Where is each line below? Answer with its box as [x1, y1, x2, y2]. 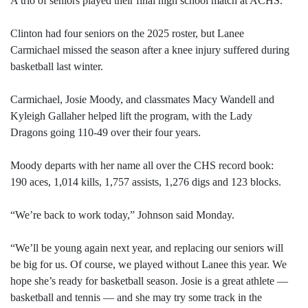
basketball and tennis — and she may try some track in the [10, 291, 262, 304]
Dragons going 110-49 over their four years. [10, 126, 201, 139]
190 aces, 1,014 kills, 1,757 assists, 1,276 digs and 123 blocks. [10, 176, 281, 188]
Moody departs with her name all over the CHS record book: [10, 159, 274, 172]
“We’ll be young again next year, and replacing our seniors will [10, 242, 283, 254]
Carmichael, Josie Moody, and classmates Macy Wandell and [10, 93, 274, 106]
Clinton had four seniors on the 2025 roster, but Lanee [10, 27, 244, 40]
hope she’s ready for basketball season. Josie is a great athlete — [10, 275, 288, 287]
